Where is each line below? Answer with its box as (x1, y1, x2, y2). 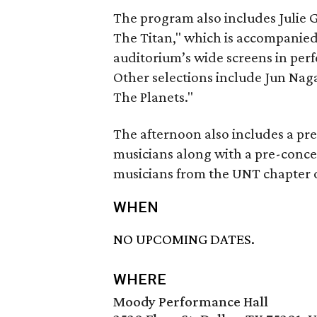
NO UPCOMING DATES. (113, 231, 255, 248)
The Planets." (113, 88, 193, 105)
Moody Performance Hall (113, 293, 268, 311)
